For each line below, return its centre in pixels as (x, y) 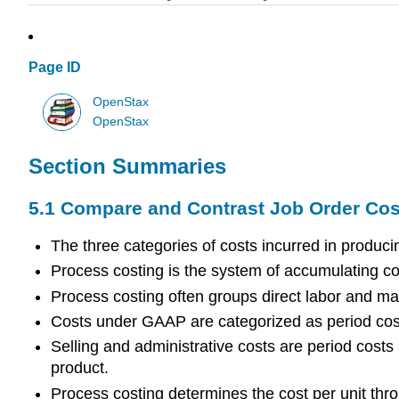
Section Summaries (127, 167)
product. (79, 368)
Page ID (55, 68)
